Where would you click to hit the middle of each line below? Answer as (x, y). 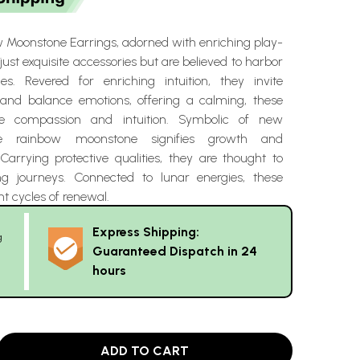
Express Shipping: (146, 232)
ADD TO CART (145, 350)
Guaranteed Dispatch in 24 (175, 251)
